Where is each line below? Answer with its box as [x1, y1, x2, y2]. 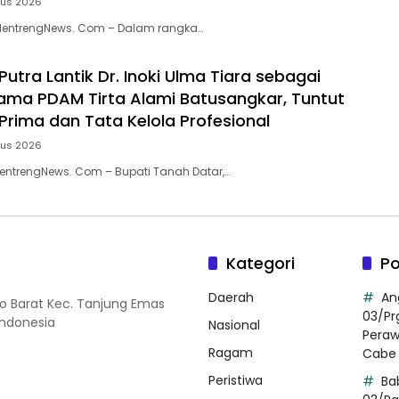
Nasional [208, 315, 260, 334]
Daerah [208, 288, 254, 306]
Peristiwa [208, 370, 263, 389]
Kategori [226, 251, 295, 274]
